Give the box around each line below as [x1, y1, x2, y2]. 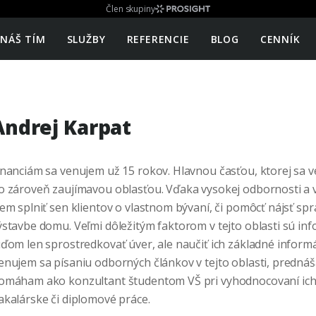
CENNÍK [260, 32, 300, 46]
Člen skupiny [106, 3, 155, 15]
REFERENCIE [126, 32, 190, 46]
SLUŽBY [66, 32, 106, 46]
